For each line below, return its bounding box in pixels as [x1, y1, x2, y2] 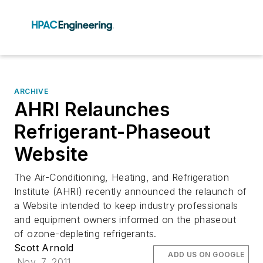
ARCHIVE [14, 87, 49, 96]
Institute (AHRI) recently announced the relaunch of [14, 186, 247, 197]
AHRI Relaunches [14, 98, 170, 121]
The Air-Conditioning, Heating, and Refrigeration [14, 171, 230, 183]
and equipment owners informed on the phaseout [14, 214, 236, 225]
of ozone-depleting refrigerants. [14, 228, 157, 240]
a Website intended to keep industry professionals [14, 200, 238, 211]
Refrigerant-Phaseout [14, 120, 211, 143]
